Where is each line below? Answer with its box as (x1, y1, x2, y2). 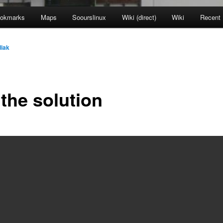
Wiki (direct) (121, 12, 156, 22)
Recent (200, 12, 221, 22)
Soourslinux (72, 12, 107, 22)
